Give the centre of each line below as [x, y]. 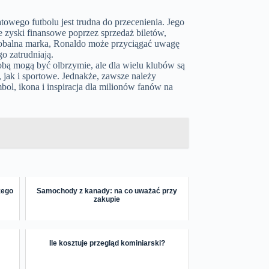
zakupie [107, 200]
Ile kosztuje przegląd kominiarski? [107, 243]
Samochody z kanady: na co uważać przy [107, 191]
